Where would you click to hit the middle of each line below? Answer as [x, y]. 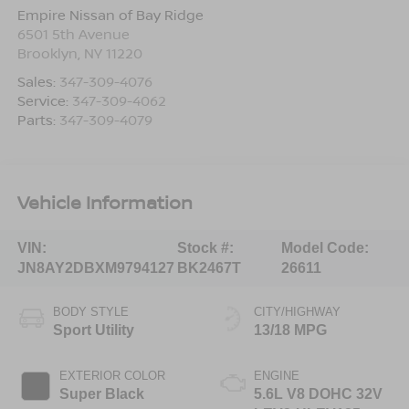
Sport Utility [93, 330]
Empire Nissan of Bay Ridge [110, 14]
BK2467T [209, 267]
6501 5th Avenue [73, 33]
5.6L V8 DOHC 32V [318, 393]
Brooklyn [47, 52]
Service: [44, 100]
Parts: [38, 119]
